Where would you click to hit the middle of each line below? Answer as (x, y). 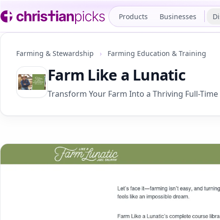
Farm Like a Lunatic (116, 75)
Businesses (178, 16)
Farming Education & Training (157, 53)
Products (133, 16)
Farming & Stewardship (56, 53)
